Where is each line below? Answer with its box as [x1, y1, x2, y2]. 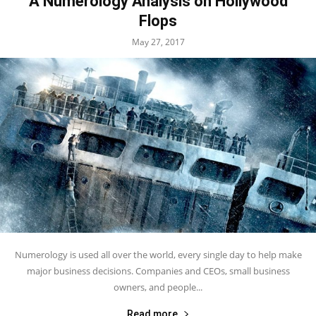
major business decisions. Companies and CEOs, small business [26, 265, 290, 278]
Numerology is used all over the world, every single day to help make [14, 248, 302, 262]
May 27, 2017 [131, 36, 185, 49]
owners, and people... [114, 281, 202, 294]
